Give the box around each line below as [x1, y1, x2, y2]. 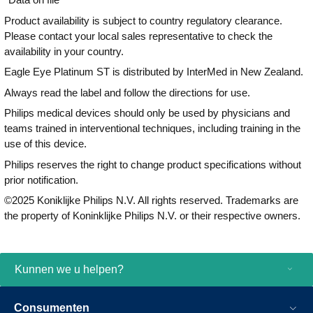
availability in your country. [4, 45, 124, 57]
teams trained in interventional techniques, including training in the [4, 122, 300, 134]
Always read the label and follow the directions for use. [4, 86, 250, 99]
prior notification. [4, 173, 78, 186]
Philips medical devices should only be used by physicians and [4, 107, 290, 119]
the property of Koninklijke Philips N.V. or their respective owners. [4, 210, 300, 221]
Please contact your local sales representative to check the [4, 29, 272, 42]
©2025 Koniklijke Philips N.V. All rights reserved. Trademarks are [4, 194, 298, 206]
